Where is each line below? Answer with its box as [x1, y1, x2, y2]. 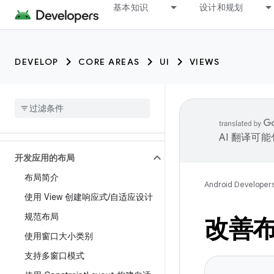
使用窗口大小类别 [24, 231, 93, 242]
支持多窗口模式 [24, 250, 84, 261]
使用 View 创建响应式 [24, 191, 108, 202]
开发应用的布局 [15, 152, 75, 163]
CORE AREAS [78, 56, 140, 67]
